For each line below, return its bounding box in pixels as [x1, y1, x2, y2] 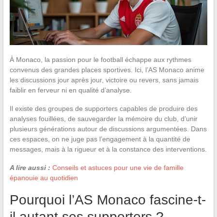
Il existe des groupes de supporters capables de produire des [9, 104, 198, 112]
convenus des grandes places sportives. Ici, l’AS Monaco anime [9, 65, 204, 74]
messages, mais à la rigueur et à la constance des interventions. [9, 145, 207, 153]
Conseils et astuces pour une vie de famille [52, 163, 184, 171]
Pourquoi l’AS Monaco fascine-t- [9, 192, 206, 207]
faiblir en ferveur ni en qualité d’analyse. [9, 86, 132, 94]
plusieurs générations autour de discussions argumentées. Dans [9, 124, 207, 133]
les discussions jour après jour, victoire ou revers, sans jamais [9, 76, 199, 84]
